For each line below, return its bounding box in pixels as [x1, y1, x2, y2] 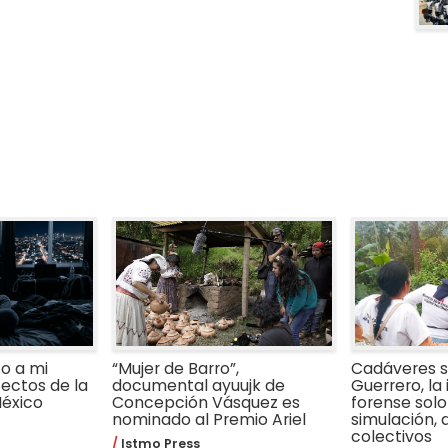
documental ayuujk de [112, 373, 286, 397]
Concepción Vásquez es [112, 390, 301, 414]
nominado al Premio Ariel [112, 407, 307, 431]
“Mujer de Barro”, [112, 356, 240, 380]
